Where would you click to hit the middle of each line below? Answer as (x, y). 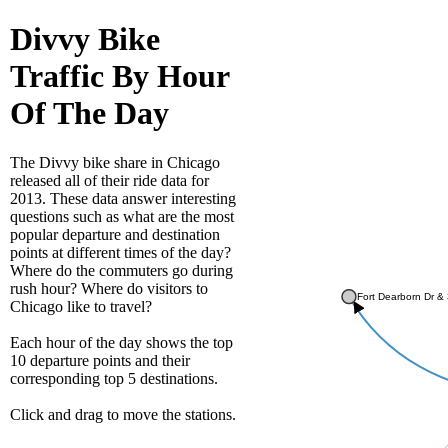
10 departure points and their (100, 360)
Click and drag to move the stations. (123, 414)
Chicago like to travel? (81, 306)
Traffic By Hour (119, 76)
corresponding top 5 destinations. (114, 378)
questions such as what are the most (122, 216)
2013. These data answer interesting (123, 198)
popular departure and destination (115, 234)
